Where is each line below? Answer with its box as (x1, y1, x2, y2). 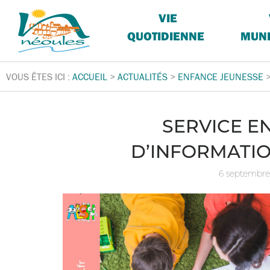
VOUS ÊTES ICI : (6, 71, 72, 83)
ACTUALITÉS (118, 71, 168, 83)
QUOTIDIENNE (127, 28, 205, 43)
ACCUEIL (72, 71, 107, 83)
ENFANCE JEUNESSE (178, 71, 263, 83)
